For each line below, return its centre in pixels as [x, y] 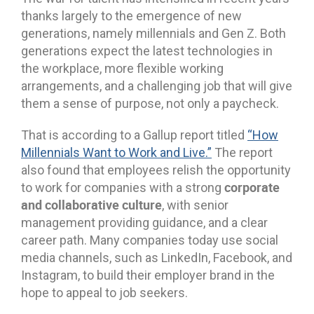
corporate [252, 187]
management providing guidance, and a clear [144, 222]
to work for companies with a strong [123, 187]
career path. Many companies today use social [150, 240]
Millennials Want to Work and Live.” [116, 152]
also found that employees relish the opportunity [156, 170]
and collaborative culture [91, 204]
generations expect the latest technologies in [147, 50]
